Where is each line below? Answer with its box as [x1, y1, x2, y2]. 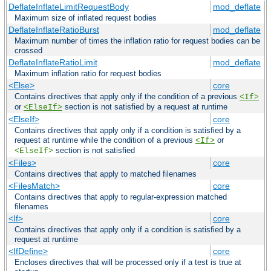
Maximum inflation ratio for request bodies [15, 69, 162, 79]
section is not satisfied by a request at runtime [62, 102, 227, 112]
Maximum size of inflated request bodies [15, 13, 157, 23]
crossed [15, 46, 42, 56]
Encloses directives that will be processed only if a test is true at [15, 258, 241, 267]
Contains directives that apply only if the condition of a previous [15, 92, 240, 102]
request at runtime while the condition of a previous [15, 135, 195, 145]
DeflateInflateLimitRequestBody [8, 2, 129, 12]
